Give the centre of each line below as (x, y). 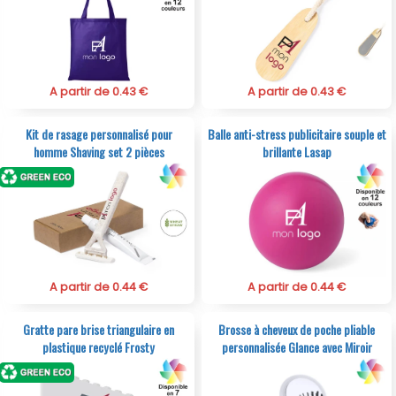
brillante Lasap (297, 152)
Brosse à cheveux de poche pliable (297, 329)
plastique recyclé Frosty (99, 346)
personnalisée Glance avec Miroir (297, 346)
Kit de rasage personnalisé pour (99, 134)
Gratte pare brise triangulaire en (99, 329)
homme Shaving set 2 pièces (99, 152)
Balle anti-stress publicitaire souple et (297, 134)
